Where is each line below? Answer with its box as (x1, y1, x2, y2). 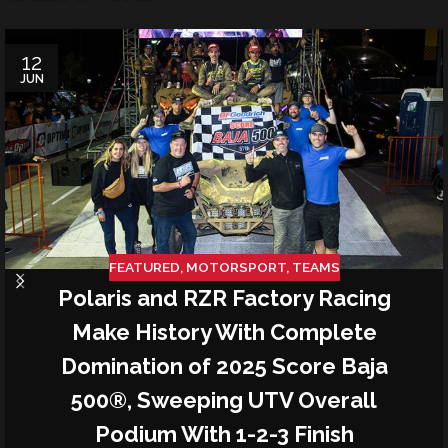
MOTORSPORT (185, 259, 286, 275)
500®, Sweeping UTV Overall (71, 387, 377, 414)
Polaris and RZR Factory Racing (57, 285, 391, 312)
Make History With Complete (71, 319, 377, 346)
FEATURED (108, 259, 180, 275)
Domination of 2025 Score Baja (60, 353, 388, 380)
